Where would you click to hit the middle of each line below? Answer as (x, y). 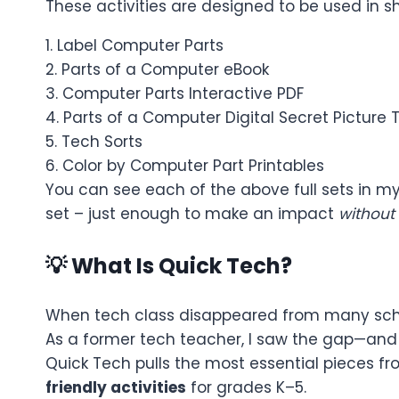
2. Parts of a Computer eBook (157, 69)
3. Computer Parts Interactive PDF (175, 93)
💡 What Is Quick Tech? (169, 265)
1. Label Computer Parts (134, 45)
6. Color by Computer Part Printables (185, 165)
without (366, 213)
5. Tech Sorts (94, 141)
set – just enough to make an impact (192, 213)
